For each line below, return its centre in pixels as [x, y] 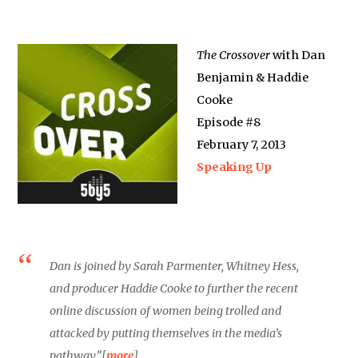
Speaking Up [235, 167]
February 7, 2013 [242, 144]
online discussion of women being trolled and [166, 310]
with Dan [298, 55]
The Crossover [234, 55]
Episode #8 [229, 122]
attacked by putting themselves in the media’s [166, 333]
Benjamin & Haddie [253, 77]
